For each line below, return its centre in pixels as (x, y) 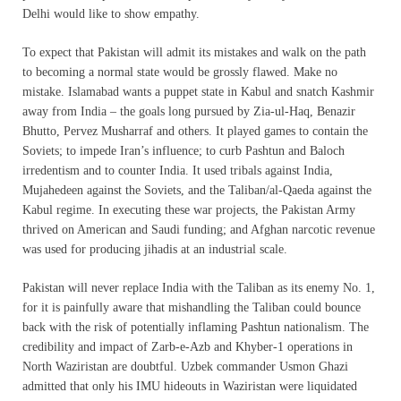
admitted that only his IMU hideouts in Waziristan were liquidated (190, 386)
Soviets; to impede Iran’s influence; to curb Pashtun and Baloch (183, 150)
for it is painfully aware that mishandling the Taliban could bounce (192, 307)
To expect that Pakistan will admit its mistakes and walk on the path (194, 52)
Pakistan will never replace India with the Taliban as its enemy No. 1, (199, 287)
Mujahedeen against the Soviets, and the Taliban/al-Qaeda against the (197, 190)
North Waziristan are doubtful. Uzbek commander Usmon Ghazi (185, 366)
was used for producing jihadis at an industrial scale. (155, 249)
